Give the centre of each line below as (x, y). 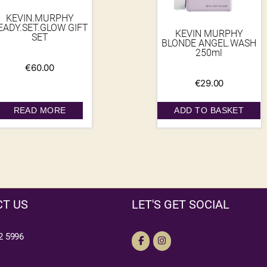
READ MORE (40, 111)
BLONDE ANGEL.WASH (209, 44)
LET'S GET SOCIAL (181, 205)
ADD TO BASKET (209, 111)
